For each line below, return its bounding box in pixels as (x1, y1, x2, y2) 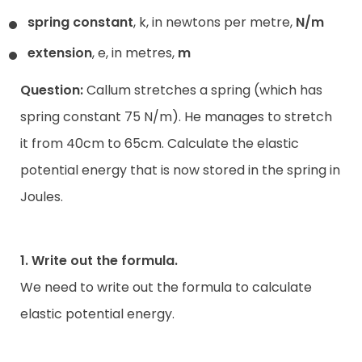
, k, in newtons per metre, (133, 13, 293, 32)
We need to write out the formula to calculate (20, 278, 312, 297)
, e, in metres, (92, 43, 178, 62)
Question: (20, 80, 83, 99)
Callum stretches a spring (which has (83, 80, 322, 99)
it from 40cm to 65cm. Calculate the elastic (20, 133, 299, 153)
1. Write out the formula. (20, 251, 178, 271)
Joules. (20, 187, 63, 206)
